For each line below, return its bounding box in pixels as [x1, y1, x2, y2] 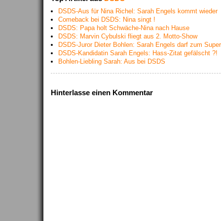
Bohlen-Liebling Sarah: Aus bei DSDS [58, 58, 165, 65]
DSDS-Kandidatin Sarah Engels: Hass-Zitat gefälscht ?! [58, 49, 218, 57]
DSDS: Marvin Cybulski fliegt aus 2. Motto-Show [58, 33, 197, 40]
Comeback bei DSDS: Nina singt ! [58, 16, 155, 23]
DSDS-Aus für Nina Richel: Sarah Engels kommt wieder [58, 7, 218, 15]
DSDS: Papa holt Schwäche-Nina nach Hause [58, 24, 189, 32]
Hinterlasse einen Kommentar [51, 88, 153, 97]
